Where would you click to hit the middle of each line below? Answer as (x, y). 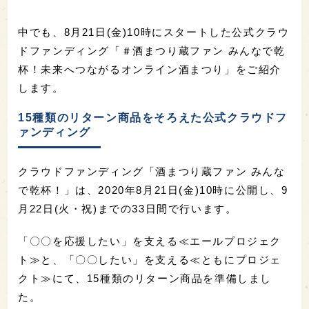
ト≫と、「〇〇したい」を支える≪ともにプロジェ (150, 260)
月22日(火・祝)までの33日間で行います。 (128, 209)
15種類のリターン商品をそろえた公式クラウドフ (153, 118)
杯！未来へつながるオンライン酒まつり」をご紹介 (150, 70)
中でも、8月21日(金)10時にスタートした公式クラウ (154, 32)
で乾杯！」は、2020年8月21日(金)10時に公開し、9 (153, 190)
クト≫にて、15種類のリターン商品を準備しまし (145, 279)
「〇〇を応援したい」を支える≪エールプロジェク (150, 241)
